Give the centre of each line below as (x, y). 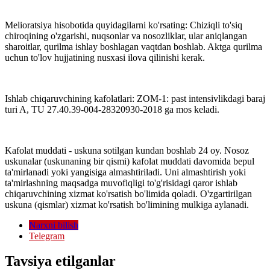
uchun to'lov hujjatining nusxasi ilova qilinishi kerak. (105, 57)
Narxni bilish (54, 225)
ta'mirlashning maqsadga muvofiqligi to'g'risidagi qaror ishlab (121, 183)
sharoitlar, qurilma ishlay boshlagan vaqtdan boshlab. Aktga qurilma (133, 46)
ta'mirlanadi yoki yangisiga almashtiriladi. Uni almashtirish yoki (125, 172)
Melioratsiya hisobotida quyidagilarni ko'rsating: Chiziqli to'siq (124, 25)
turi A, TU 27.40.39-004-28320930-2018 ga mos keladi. (112, 109)
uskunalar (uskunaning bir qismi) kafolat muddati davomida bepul (130, 161)
